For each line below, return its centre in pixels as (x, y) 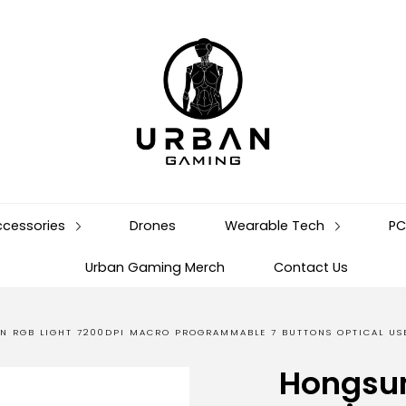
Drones (153, 226)
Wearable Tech (276, 226)
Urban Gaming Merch (155, 268)
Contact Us (311, 268)
